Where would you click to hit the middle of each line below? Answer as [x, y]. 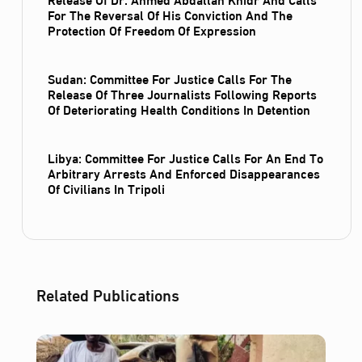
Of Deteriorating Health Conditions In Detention [179, 108]
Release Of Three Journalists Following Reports [183, 93]
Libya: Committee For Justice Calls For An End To [186, 158]
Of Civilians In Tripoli [107, 188]
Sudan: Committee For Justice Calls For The [170, 78]
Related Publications [107, 293]
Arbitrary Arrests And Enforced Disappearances [184, 173]
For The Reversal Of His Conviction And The [170, 14]
